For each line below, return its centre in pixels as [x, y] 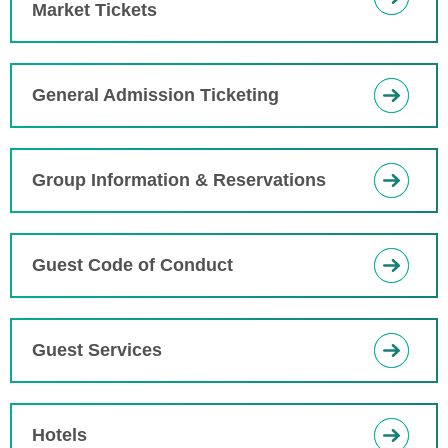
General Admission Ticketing [155, 95]
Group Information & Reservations [179, 180]
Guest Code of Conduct [132, 265]
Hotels [59, 435]
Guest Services [97, 350]
